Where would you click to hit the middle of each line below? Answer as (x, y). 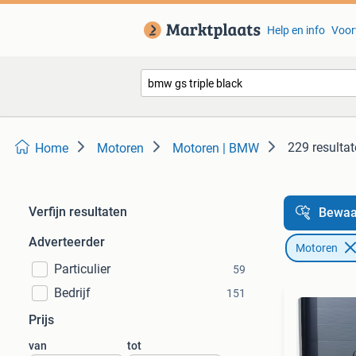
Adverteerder (67, 242)
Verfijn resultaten (78, 212)
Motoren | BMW (216, 148)
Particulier (82, 269)
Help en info (296, 30)
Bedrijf (72, 293)
